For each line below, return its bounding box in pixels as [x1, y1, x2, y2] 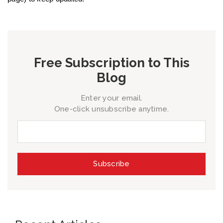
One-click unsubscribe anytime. [54, 105, 169, 114]
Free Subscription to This [33, 55, 190, 71]
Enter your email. [80, 94, 143, 103]
